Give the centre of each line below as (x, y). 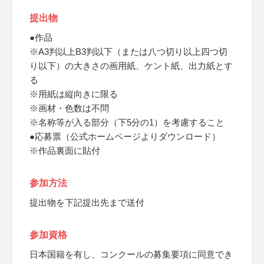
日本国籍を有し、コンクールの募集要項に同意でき (131, 254)
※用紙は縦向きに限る (74, 94)
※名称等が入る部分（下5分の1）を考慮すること (127, 122)
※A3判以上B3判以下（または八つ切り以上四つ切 (128, 52)
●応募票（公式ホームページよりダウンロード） (125, 136)
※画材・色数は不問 (69, 108)
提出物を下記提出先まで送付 (87, 202)
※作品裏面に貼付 (65, 151)
